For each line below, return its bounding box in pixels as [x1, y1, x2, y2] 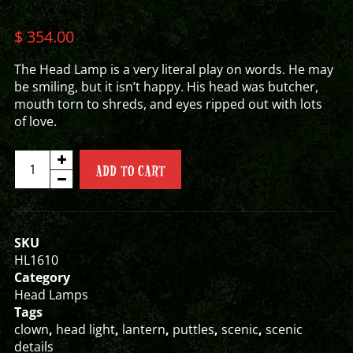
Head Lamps [14, 286, 89, 303]
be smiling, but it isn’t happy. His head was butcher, [14, 78, 319, 95]
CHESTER [13, 166, 68, 184]
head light [56, 321, 116, 338]
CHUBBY [13, 149, 64, 166]
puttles [173, 321, 215, 338]
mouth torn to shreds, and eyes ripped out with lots [14, 95, 323, 113]
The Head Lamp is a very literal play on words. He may [14, 61, 334, 78]
